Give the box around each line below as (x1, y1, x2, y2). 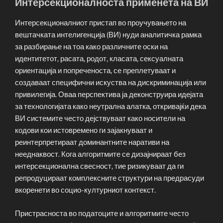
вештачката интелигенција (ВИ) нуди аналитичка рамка (15, 30, 202, 40)
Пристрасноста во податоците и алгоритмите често (15, 209, 189, 218)
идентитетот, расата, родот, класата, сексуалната (15, 54, 183, 64)
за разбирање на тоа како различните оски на (15, 42, 168, 52)
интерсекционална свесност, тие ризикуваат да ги (15, 162, 184, 171)
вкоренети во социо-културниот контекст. (15, 186, 156, 195)
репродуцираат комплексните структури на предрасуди (15, 174, 204, 183)
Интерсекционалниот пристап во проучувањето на (15, 18, 186, 28)
